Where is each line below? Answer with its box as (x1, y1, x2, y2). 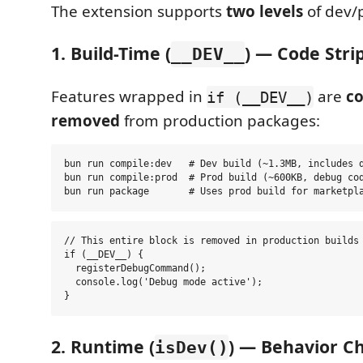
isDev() (155, 337, 228, 358)
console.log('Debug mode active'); (64, 276, 263, 288)
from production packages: (120, 110, 320, 132)
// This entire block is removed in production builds (64, 235, 359, 247)
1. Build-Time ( (51, 41, 171, 66)
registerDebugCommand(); (64, 263, 206, 275)
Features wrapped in (51, 86, 207, 108)
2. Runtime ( (51, 335, 155, 359)
